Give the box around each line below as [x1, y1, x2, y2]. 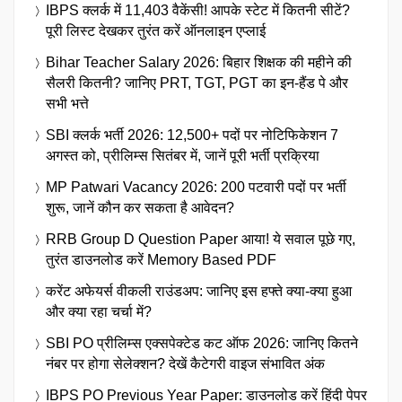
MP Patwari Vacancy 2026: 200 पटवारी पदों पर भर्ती [46, 179, 346, 195]
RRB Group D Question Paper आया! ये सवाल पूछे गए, [46, 231, 355, 247]
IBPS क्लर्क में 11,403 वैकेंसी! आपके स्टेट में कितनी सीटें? [46, 2, 350, 18]
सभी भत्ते [46, 95, 89, 111]
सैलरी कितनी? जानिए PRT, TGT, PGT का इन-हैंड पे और [46, 74, 348, 91]
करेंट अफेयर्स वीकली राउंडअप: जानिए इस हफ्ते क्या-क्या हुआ [46, 283, 352, 299]
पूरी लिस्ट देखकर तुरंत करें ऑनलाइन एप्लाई [46, 22, 266, 39]
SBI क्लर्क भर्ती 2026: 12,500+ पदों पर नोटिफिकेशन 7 [46, 127, 338, 143]
